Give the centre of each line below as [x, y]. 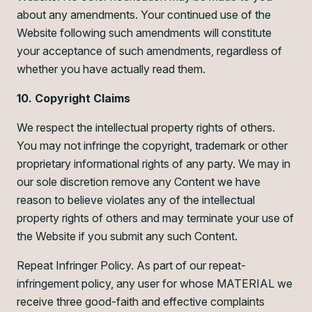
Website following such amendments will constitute [144, 33]
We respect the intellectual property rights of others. [146, 127]
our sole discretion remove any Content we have [139, 182]
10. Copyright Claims [73, 98]
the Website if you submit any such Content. [127, 236]
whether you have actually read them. [111, 69]
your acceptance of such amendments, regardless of [149, 51]
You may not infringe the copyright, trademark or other [152, 146]
